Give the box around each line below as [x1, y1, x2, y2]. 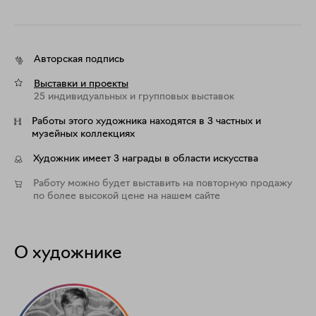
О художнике [14, 245, 122, 262]
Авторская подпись [34, 54, 124, 65]
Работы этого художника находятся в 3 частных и [32, 116, 261, 127]
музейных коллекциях [32, 129, 135, 140]
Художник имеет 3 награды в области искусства [33, 154, 258, 164]
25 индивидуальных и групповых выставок [34, 92, 234, 102]
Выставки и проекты [34, 79, 128, 90]
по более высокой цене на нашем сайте [33, 191, 220, 202]
